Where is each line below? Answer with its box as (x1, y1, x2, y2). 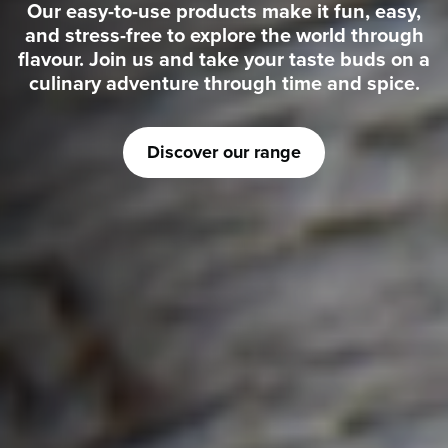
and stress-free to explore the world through (24, 20, 424, 49)
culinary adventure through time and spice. (28, 68, 420, 97)
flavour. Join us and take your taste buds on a (18, 44, 430, 73)
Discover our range (147, 139, 301, 165)
